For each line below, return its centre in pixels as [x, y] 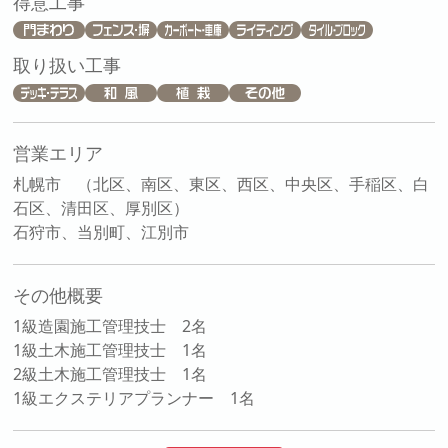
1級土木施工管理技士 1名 [110, 350]
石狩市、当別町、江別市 [101, 232]
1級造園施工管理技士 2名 [110, 326]
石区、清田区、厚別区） [101, 208]
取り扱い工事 [67, 65]
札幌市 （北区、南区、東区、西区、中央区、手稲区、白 [221, 184]
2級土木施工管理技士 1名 [110, 374]
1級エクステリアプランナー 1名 [134, 398]
